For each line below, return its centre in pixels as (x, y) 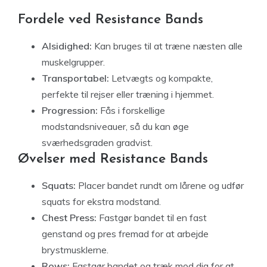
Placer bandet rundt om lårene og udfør (160, 185)
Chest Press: (69, 218)
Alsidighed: (67, 46)
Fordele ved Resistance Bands (111, 20)
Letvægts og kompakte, (161, 78)
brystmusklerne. (75, 250)
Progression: (70, 110)
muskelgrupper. (73, 62)
